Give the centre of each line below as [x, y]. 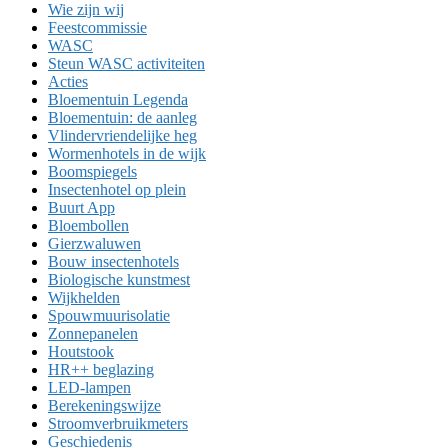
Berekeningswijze [104, 405]
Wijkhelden [84, 297]
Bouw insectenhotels [113, 261]
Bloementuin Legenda [118, 99]
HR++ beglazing [101, 369]
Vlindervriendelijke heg [122, 135]
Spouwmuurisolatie [109, 315]
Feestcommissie [97, 27]
